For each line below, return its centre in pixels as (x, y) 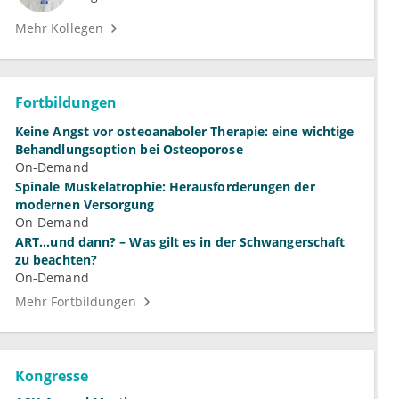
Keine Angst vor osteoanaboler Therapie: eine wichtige (185, 132)
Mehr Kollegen (59, 28)
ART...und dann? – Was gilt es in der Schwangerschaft (180, 242)
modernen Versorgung (85, 205)
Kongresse (52, 376)
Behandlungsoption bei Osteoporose (129, 150)
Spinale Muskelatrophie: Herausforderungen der (165, 187)
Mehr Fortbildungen (76, 302)
